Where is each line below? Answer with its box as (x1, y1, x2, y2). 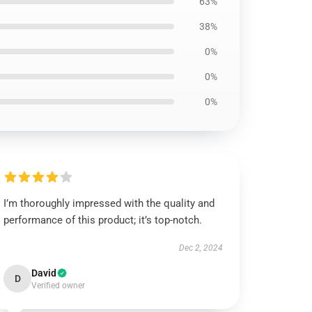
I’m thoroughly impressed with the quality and (3, 197, 215, 210)
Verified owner (31, 281, 86, 290)
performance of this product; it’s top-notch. (3, 214, 203, 226)
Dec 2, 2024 (178, 243, 223, 253)
